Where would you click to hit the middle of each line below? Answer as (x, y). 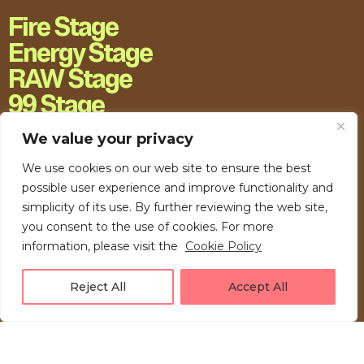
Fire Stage (63, 28)
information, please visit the (102, 246)
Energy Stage (80, 54)
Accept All (258, 287)
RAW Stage (70, 80)
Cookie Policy (223, 246)
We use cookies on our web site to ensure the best (167, 168)
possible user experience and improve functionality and (178, 188)
